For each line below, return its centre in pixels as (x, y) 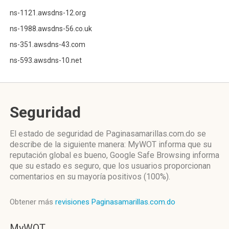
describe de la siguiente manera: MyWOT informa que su (111, 144)
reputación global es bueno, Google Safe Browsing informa (114, 155)
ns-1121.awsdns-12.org (48, 13)
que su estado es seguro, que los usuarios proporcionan (110, 166)
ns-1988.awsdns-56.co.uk (51, 29)
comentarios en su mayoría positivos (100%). (90, 177)
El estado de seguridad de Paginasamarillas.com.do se (108, 134)
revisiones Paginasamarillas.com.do (115, 202)
